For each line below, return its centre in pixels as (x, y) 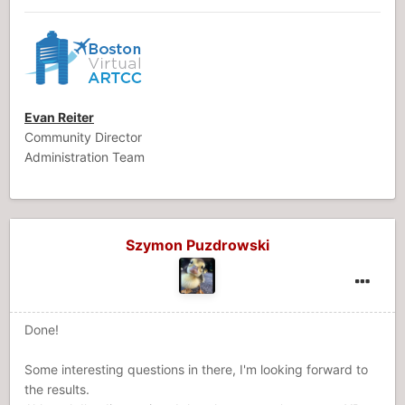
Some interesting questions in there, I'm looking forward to (196, 369)
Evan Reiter (59, 117)
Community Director (83, 137)
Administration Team (85, 157)
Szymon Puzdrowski (197, 245)
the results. (57, 389)
